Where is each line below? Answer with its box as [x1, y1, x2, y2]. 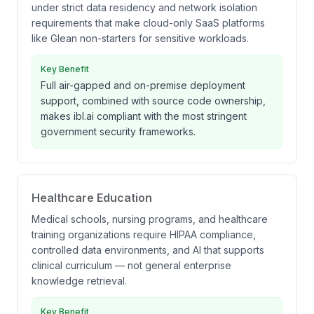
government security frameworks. [41, 125, 196, 137]
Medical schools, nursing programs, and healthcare [32, 213, 268, 225]
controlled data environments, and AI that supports [32, 244, 264, 256]
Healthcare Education [32, 191, 152, 205]
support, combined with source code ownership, [41, 95, 266, 107]
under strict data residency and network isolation [32, 1, 257, 13]
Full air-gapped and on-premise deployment [41, 79, 245, 91]
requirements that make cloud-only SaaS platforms [32, 17, 265, 29]
